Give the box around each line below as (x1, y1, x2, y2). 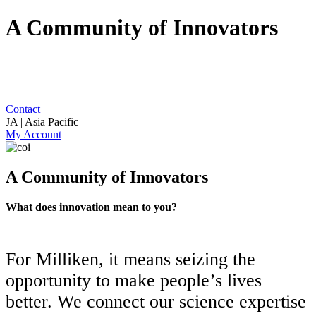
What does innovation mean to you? (6, 200, 177, 213)
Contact (6, 102, 40, 115)
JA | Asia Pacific (6, 115, 78, 128)
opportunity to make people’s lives (6, 269, 262, 291)
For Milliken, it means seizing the (6, 248, 255, 269)
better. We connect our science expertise (6, 291, 306, 312)
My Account (6, 128, 61, 140)
